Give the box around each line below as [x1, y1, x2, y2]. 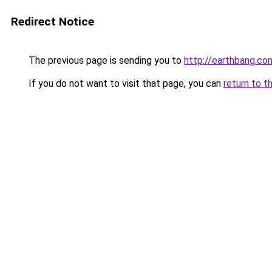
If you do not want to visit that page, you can [26, 78, 223, 89]
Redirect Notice [11, 15, 94, 29]
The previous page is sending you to [26, 55, 184, 66]
